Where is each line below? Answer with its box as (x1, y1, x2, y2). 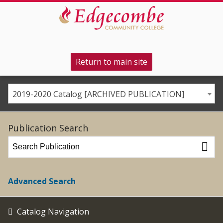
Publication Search (8, 122, 88, 134)
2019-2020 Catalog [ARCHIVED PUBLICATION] (12, 89, 184, 100)
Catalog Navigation (17, 206, 89, 217)
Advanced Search (8, 176, 76, 187)
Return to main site (76, 56, 147, 67)
